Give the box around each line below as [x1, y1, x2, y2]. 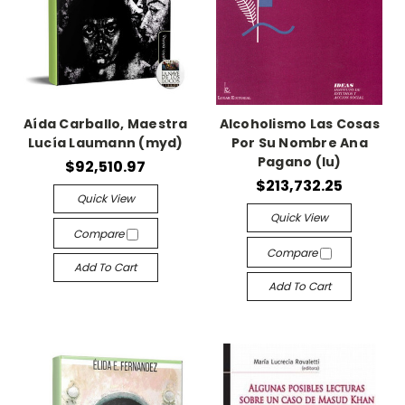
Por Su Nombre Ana [231, 134, 368, 152]
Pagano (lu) [257, 153, 342, 171]
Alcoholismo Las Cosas [219, 115, 380, 133]
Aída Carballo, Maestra [24, 115, 188, 133]
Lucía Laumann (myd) [27, 134, 184, 152]
